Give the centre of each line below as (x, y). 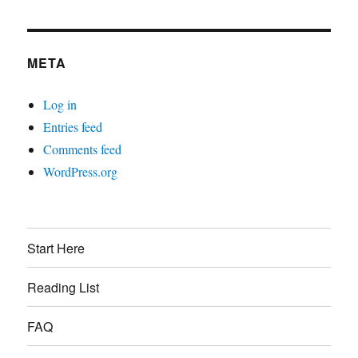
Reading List (64, 287)
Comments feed (83, 149)
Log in (60, 105)
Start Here (56, 248)
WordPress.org (81, 172)
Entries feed (73, 127)
